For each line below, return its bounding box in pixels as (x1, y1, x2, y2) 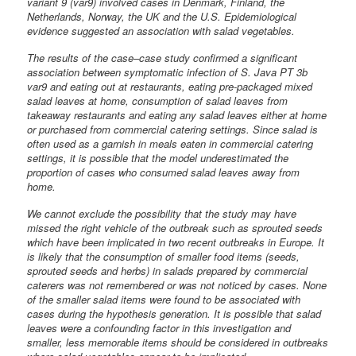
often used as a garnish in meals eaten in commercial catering (27, 135, 314, 151)
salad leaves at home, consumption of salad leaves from (27, 92, 288, 108)
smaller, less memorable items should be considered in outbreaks (27, 334, 329, 350)
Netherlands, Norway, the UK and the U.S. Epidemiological (27, 8, 297, 24)
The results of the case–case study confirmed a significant (27, 49, 298, 65)
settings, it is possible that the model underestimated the (27, 149, 289, 165)
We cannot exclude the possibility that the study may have (27, 205, 297, 221)
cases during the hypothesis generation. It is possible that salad (27, 305, 322, 321)
